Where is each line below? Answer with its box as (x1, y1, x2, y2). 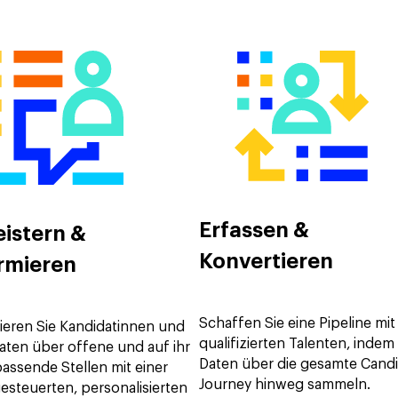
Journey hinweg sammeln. (199, 377, 370, 392)
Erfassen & (199, 220, 309, 243)
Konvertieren (199, 251, 333, 274)
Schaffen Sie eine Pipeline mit (199, 315, 395, 330)
